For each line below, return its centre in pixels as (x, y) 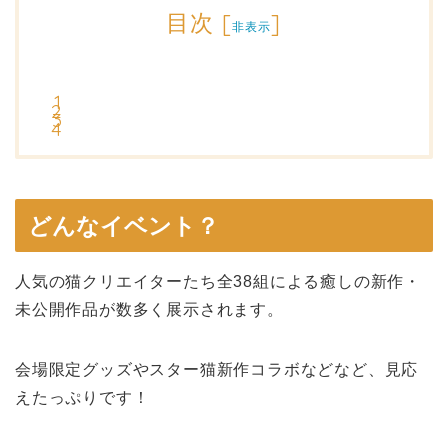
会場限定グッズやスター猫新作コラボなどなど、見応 (217, 370)
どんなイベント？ (123, 226)
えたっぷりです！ (82, 398)
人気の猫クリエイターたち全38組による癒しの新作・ (218, 282)
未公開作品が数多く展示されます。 (149, 310)
